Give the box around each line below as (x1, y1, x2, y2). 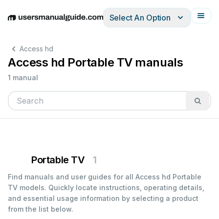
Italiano (94, 18, 121, 28)
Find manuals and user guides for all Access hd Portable (8, 173, 201, 181)
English (7, 18, 34, 28)
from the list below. (8, 205, 73, 213)
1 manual (8, 73, 38, 82)
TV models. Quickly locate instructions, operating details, (8, 183, 204, 192)
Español (65, 18, 94, 28)
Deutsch (34, 18, 65, 28)
